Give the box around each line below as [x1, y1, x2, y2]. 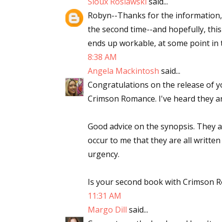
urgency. [88, 149, 119, 160]
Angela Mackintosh [88, 65, 159, 76]
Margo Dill [88, 204, 127, 215]
